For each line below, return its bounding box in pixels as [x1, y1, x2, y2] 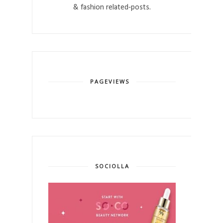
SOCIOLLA [95, 162, 129, 170]
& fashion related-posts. [73, 3, 151, 12]
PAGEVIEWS [90, 78, 129, 86]
